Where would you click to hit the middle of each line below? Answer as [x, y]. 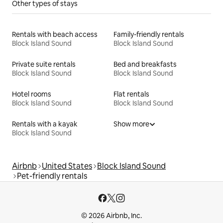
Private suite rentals [44, 64]
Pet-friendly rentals [52, 176]
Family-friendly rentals [149, 34]
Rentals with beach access [55, 34]
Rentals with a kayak [45, 124]
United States [67, 166]
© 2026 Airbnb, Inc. [111, 216]
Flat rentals [131, 94]
